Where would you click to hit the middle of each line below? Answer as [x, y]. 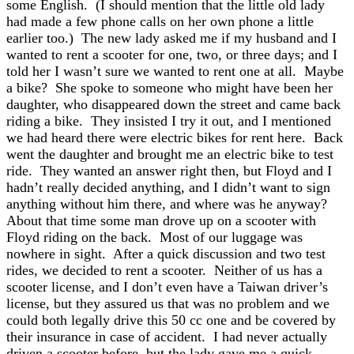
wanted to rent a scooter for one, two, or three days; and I [172, 55]
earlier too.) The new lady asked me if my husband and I [171, 38]
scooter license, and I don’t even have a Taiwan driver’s [167, 287]
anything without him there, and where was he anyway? [167, 204]
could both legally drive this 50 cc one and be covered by [171, 320]
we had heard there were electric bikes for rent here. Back [175, 137]
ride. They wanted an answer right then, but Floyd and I [169, 171]
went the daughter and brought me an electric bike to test [170, 154]
